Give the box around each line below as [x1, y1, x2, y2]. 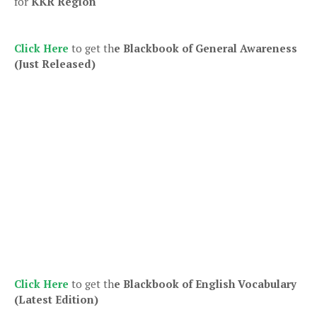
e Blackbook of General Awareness [114, 40, 297, 55]
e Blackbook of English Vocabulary [114, 276, 296, 291]
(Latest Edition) [14, 292, 98, 306]
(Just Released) [14, 56, 96, 71]
